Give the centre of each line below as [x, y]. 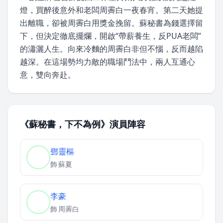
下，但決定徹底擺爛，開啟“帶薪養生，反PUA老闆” [111, 36]
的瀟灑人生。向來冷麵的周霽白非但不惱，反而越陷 [111, 49]
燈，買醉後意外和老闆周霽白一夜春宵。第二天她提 [111, 10]
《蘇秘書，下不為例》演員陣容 [83, 124]
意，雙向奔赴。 [48, 75]
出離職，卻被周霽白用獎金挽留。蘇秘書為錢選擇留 [111, 23]
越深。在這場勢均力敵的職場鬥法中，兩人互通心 [108, 62]
